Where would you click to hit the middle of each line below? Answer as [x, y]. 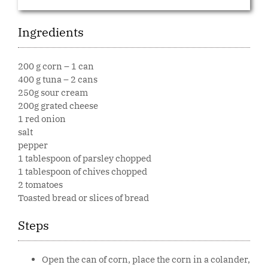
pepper [33, 145]
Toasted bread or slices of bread [83, 198]
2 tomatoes [40, 185]
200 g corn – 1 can [56, 66]
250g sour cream [53, 93]
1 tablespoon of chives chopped [83, 172]
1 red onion [42, 119]
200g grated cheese [58, 106]
